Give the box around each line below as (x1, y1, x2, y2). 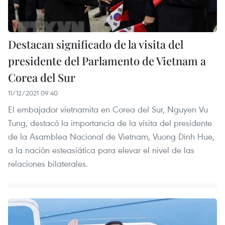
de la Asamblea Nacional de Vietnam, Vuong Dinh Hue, (8, 131, 214, 143)
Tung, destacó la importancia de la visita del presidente (8, 117, 212, 129)
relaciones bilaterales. (8, 158, 88, 170)
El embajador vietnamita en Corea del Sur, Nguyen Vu (8, 103, 208, 116)
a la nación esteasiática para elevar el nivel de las (8, 144, 194, 156)
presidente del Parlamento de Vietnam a (8, 53, 206, 69)
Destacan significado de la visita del (8, 37, 183, 52)
